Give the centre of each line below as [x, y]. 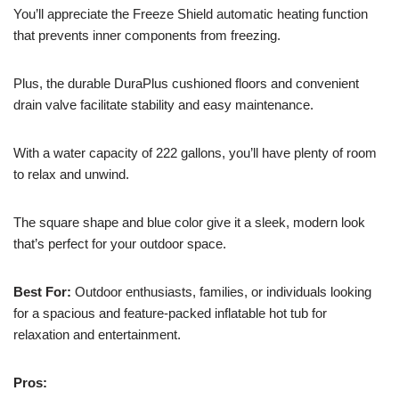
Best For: [42, 291]
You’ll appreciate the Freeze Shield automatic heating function [191, 13]
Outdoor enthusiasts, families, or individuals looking [221, 291]
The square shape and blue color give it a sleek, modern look [189, 222]
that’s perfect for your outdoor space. [120, 243]
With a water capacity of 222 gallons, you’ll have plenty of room [195, 152]
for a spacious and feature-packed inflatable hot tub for [170, 313]
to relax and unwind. [71, 174]
